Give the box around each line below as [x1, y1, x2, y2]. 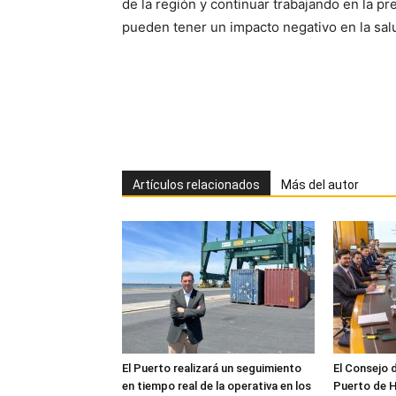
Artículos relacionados [133, 178, 260, 192]
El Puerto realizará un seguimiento [122, 362, 301, 375]
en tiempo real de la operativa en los [122, 379, 311, 392]
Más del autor [281, 178, 359, 192]
